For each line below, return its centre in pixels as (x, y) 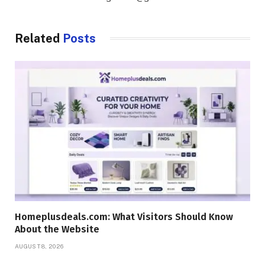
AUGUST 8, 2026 (39, 246)
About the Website (57, 229)
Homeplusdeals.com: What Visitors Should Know (124, 216)
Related (39, 38)
